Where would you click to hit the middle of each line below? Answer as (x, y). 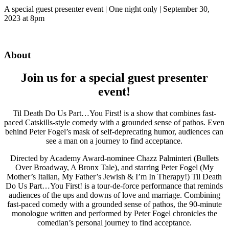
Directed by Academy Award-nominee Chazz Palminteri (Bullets (114, 158)
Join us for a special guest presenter (114, 78)
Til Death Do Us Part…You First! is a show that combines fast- (114, 113)
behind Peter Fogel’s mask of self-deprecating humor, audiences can (114, 132)
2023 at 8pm (24, 18)
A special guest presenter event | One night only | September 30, (107, 9)
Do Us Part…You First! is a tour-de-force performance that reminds (114, 186)
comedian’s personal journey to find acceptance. (114, 223)
